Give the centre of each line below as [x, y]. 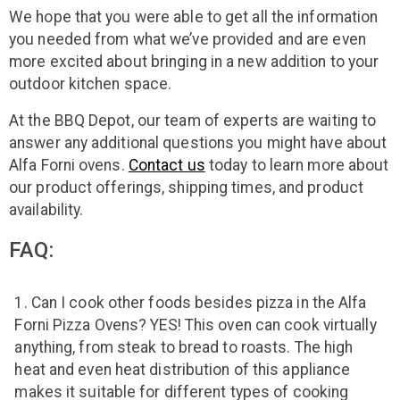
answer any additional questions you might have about [198, 143]
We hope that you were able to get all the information [194, 17]
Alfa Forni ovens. [69, 166]
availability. [46, 210]
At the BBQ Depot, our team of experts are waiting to [193, 121]
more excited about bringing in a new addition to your [194, 62]
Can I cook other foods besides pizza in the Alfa [199, 302]
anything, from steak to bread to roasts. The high [184, 347]
